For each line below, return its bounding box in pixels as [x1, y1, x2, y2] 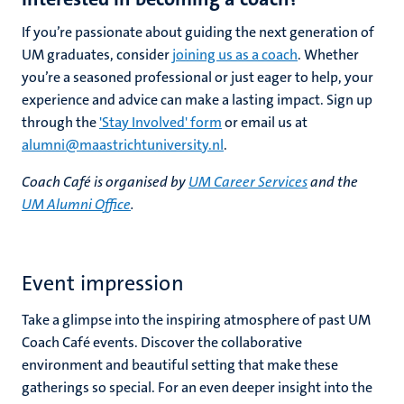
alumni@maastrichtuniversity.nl [22, 135, 224, 154]
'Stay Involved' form [99, 113, 222, 132]
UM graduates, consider [22, 45, 172, 64]
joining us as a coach [172, 45, 298, 64]
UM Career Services [188, 172, 308, 191]
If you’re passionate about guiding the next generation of [22, 23, 374, 41]
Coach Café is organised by [22, 172, 188, 191]
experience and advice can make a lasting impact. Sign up [22, 90, 372, 109]
